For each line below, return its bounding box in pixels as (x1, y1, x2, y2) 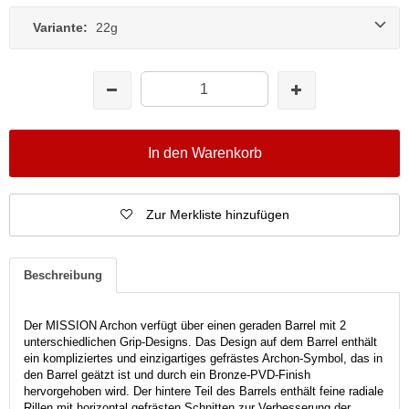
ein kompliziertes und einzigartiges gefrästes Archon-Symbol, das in (24, 351, 383, 365)
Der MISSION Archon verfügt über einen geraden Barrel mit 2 (24, 318, 346, 332)
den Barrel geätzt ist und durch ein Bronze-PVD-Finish (24, 367, 310, 382)
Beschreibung (24, 267, 102, 282)
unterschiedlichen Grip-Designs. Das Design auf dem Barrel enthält (24, 334, 377, 349)
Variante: (33, 19, 91, 35)
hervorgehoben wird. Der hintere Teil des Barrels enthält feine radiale (24, 383, 383, 398)
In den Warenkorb (147, 144, 262, 161)
